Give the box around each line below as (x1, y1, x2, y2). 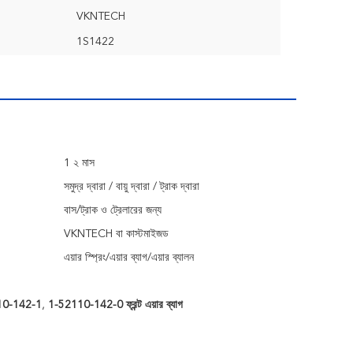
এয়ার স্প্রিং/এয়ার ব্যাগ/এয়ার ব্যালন (64, 252, 194, 263)
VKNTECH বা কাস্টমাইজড (64, 229, 169, 240)
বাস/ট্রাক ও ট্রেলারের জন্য (64, 205, 162, 216)
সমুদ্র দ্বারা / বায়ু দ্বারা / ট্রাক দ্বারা (64, 181, 199, 192)
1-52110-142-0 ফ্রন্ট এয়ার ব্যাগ (47, 299, 183, 310)
